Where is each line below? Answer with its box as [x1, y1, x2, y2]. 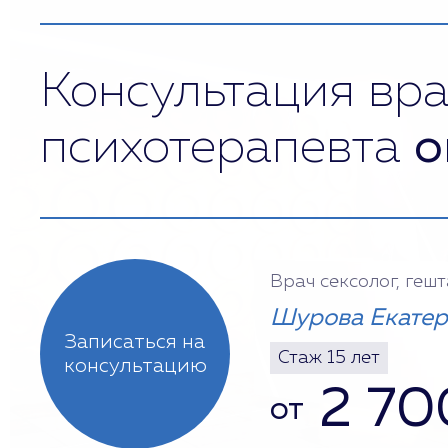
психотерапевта [40, 125, 414, 173]
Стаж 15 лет [278, 349, 380, 367]
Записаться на [65, 332, 205, 352]
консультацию [63, 356, 207, 376]
